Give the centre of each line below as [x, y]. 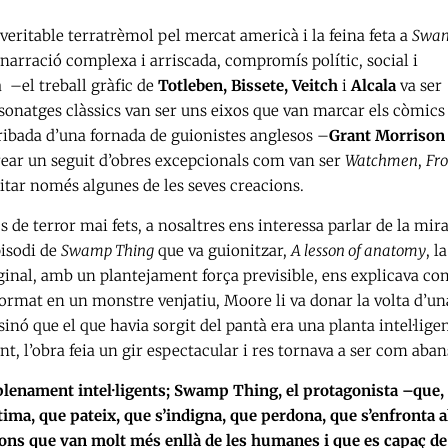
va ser [419, 86]
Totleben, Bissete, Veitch [250, 86]
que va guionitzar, [222, 251]
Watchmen [381, 161]
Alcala [371, 86]
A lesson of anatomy [358, 251]
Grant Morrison [387, 136]
